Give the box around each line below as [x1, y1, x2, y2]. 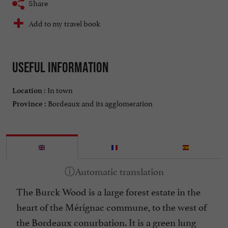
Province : [12, 99, 46, 109]
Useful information [12, 59, 108, 76]
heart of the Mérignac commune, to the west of [16, 199, 207, 214]
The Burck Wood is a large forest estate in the [16, 184, 201, 198]
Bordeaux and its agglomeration [46, 97, 153, 109]
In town [46, 83, 73, 96]
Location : [12, 86, 46, 96]
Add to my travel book [28, 17, 100, 29]
